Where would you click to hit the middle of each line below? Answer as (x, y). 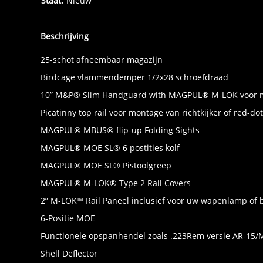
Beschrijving (65, 36)
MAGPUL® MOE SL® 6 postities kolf (110, 148)
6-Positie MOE (68, 218)
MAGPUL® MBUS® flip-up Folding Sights (120, 130)
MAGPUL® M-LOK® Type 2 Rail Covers (116, 183)
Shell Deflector (69, 254)
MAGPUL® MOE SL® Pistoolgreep (106, 166)
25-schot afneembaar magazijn (102, 60)
